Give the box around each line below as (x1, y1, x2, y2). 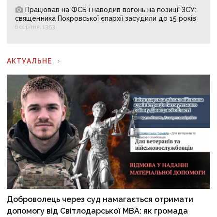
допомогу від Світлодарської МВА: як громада (7, 206, 188, 216)
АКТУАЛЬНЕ (7, 57, 52, 65)
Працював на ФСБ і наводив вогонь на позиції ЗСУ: (25, 5, 197, 14)
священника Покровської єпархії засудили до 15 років (15, 14, 197, 22)
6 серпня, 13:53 (15, 23, 55, 30)
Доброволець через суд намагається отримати (7, 194, 194, 204)
